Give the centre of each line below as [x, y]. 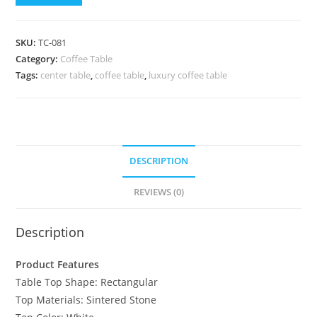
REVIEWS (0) [158, 192]
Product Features [58, 265]
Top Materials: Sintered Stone [86, 300]
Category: [38, 59]
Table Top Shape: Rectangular [87, 282]
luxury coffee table [188, 75]
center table [66, 75]
